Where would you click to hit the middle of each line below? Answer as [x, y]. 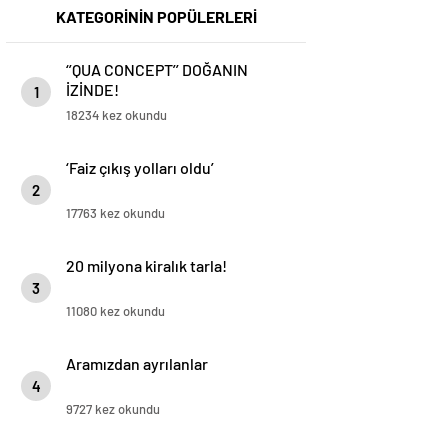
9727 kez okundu [113, 409]
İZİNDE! [92, 89]
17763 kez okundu [115, 213]
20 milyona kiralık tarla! [146, 265]
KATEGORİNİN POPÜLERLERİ [156, 16]
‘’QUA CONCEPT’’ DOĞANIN [157, 69]
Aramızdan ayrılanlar [137, 363]
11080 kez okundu [115, 311]
